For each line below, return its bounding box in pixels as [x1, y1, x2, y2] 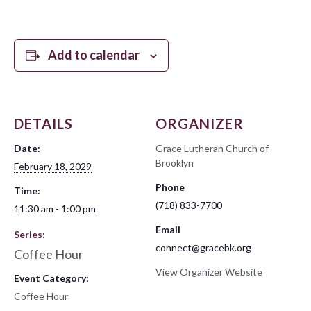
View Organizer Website [155, 265, 262, 278]
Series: [14, 228, 45, 240]
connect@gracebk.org [155, 241, 251, 253]
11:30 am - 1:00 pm [14, 202, 96, 215]
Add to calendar [48, 47, 140, 62]
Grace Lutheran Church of [155, 142, 269, 154]
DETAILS [14, 115, 73, 132]
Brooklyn [155, 156, 194, 169]
